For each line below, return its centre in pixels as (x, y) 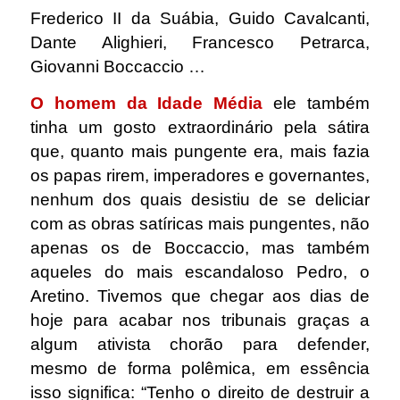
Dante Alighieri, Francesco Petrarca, (200, 43)
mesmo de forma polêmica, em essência (200, 368)
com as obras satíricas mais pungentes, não (200, 223)
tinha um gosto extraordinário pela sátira (200, 127)
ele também (317, 103)
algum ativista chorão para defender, (200, 344)
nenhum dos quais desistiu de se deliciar (200, 199)
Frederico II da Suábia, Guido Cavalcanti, (200, 19)
